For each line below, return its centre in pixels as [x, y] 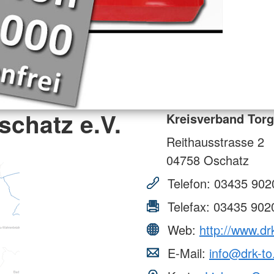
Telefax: [189, 206]
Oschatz [224, 160]
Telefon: [189, 183]
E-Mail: [187, 253]
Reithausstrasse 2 [215, 141]
